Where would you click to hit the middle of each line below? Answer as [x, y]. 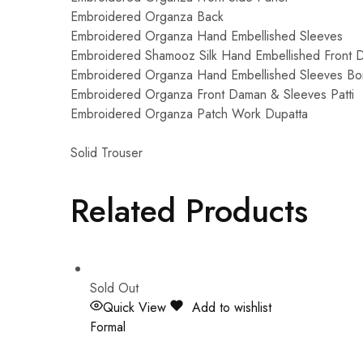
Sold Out [114, 288]
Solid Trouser [107, 153]
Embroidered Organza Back [147, 17]
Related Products [189, 211]
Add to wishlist [232, 308]
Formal [108, 327]
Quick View [135, 308]
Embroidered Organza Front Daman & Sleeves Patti [212, 94]
